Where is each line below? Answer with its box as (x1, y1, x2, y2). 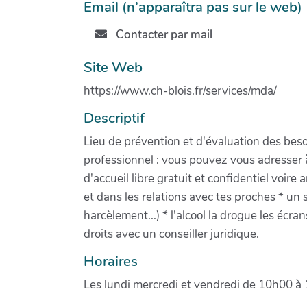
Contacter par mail (112, 27, 212, 43)
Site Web (84, 57, 143, 77)
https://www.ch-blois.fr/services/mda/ (84, 82, 277, 99)
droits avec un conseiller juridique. (84, 225, 259, 242)
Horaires (84, 251, 138, 271)
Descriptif (84, 108, 145, 127)
